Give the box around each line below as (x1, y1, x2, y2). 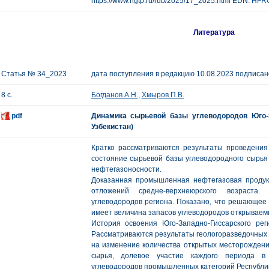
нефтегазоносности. (91, 165, 162, 174)
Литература (193, 28, 235, 37)
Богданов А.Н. (91, 91, 138, 99)
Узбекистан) (91, 122, 133, 131)
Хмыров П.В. (141, 91, 184, 99)
